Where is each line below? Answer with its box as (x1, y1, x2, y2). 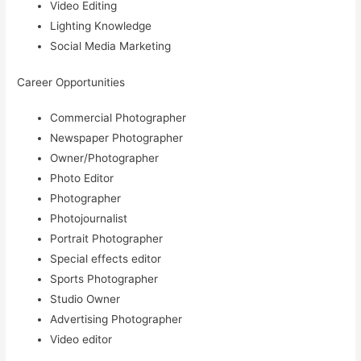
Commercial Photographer (50, 110, 187, 124)
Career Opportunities (17, 75, 126, 89)
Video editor (50, 332, 113, 346)
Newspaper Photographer (50, 131, 184, 144)
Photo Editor (50, 171, 114, 185)
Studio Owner (50, 292, 121, 305)
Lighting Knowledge (50, 19, 152, 33)
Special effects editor (50, 251, 162, 265)
